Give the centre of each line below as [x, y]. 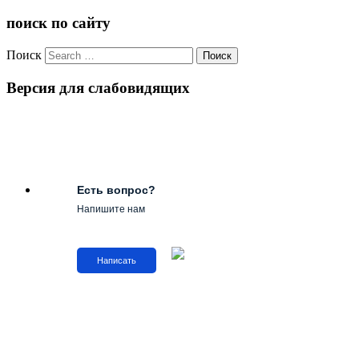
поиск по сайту [58, 23]
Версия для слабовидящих [98, 87]
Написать [117, 261]
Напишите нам [111, 210]
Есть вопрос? [116, 190]
